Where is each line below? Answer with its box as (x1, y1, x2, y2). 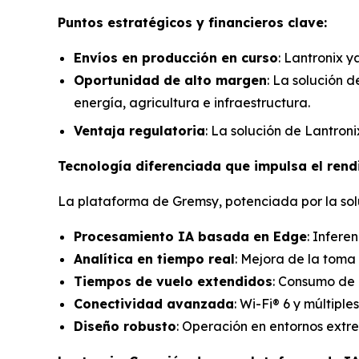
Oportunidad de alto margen (74, 72, 267, 88)
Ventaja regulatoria (74, 122, 205, 139)
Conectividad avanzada (74, 295, 234, 312)
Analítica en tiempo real (74, 250, 235, 267)
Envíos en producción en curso (74, 50, 278, 66)
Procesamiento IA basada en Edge (74, 228, 307, 244)
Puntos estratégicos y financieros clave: (58, 14, 327, 30)
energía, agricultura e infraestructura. (74, 95, 310, 111)
